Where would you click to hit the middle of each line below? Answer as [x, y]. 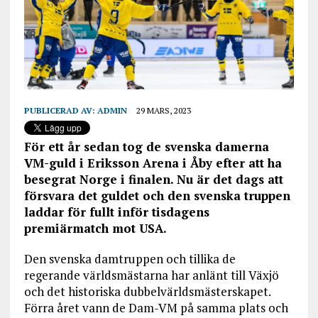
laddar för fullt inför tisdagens [116, 212]
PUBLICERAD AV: [60, 111]
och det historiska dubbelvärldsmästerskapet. [147, 292]
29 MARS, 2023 [163, 111]
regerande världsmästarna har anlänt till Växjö [151, 275]
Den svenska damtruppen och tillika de [130, 259]
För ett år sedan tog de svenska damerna [146, 147]
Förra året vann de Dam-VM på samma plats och [156, 308]
